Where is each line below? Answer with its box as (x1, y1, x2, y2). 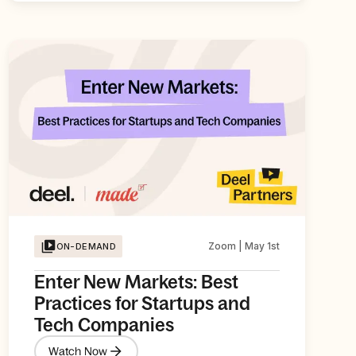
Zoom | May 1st (207, 240, 280, 253)
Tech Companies (33, 314, 174, 336)
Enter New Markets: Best (33, 271, 238, 293)
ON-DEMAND (56, 241, 117, 253)
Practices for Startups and (33, 292, 250, 315)
